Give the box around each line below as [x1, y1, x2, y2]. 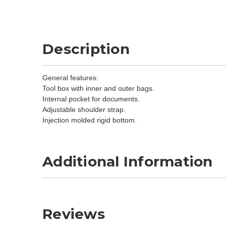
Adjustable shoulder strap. [42, 105, 126, 114]
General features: [42, 73, 98, 82]
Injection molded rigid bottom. [42, 116, 137, 124]
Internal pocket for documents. [42, 94, 140, 103]
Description [42, 40, 130, 58]
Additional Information [42, 152, 213, 170]
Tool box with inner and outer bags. [42, 84, 154, 92]
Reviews [42, 205, 105, 222]
